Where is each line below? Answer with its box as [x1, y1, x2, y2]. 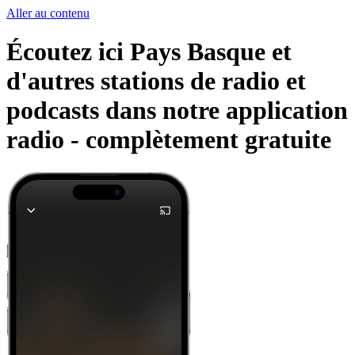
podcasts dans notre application [6, 96, 348, 125]
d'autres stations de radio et [6, 67, 306, 96]
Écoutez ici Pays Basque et [6, 37, 292, 67]
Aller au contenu [6, 6, 90, 20]
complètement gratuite [86, 125, 331, 155]
